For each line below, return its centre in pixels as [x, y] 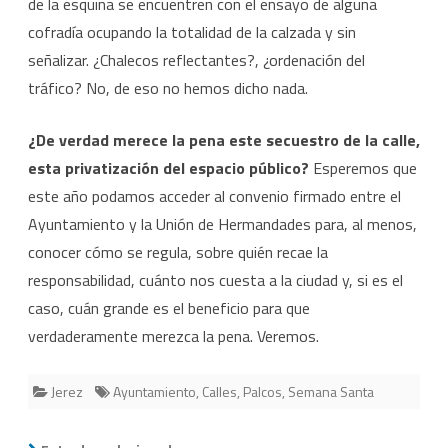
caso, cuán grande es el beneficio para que [169, 308]
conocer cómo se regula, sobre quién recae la [178, 252]
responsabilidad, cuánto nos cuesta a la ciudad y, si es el [215, 280]
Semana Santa [331, 392]
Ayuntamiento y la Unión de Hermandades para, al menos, [222, 224]
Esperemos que [363, 168]
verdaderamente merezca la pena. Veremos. [173, 336]
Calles [219, 392]
